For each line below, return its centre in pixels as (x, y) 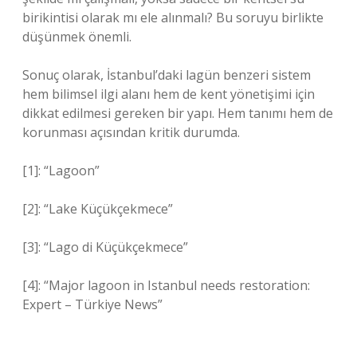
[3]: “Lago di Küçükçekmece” (105, 247)
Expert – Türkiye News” (92, 304)
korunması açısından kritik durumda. (131, 132)
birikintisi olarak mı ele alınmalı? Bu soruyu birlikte (173, 18)
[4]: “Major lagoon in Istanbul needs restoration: (166, 285)
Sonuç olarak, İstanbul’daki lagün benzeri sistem (167, 75)
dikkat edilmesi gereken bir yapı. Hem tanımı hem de (178, 113)
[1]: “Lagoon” (61, 171)
